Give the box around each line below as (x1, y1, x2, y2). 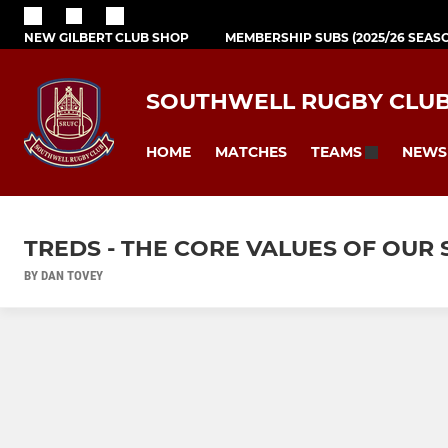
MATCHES (215, 142, 287, 161)
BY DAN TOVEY (24, 268, 103, 284)
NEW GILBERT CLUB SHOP (24, 29, 189, 45)
